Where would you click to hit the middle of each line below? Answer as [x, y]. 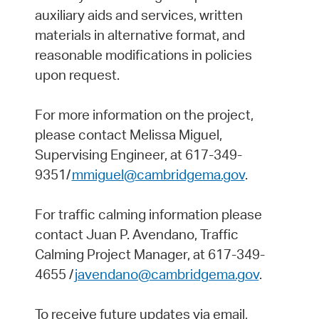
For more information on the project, [144, 115]
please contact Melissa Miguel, [128, 135]
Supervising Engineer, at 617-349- [138, 155]
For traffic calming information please [148, 215]
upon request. [77, 75]
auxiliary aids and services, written [138, 15]
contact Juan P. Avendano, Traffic [136, 235]
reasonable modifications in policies [143, 55]
